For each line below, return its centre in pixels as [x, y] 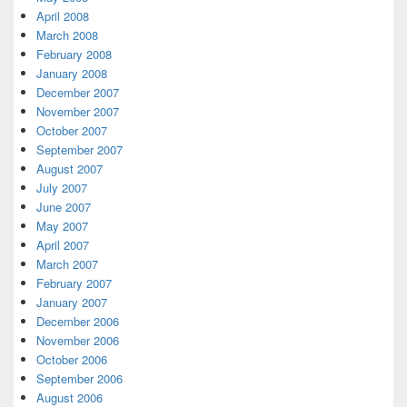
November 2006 [78, 340]
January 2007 [72, 302]
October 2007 [72, 130]
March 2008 [67, 35]
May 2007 [62, 226]
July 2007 [62, 188]
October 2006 [72, 359]
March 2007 [67, 264]
